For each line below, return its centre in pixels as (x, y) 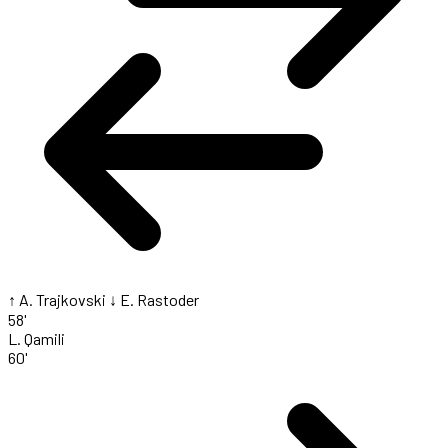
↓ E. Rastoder (154, 300)
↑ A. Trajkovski (57, 300)
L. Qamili (36, 339)
